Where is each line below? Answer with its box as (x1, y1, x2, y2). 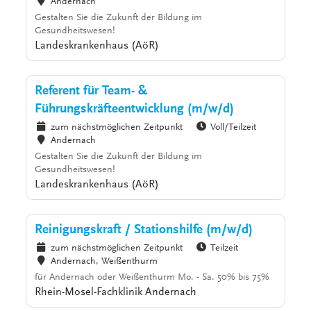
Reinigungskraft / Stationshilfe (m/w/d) (35, 224, 253, 237)
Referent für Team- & (35, 85, 148, 99)
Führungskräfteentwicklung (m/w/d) (35, 103, 235, 117)
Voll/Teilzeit (210, 123, 257, 133)
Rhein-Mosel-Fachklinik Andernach (35, 287, 197, 299)
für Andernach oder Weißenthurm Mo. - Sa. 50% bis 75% (35, 273, 270, 283)
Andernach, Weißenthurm (50, 257, 158, 267)
